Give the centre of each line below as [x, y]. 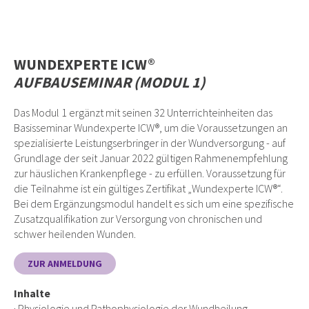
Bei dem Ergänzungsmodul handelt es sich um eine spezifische [154, 203]
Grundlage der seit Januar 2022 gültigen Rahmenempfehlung [151, 158]
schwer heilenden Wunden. [76, 234]
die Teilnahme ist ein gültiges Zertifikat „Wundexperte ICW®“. [148, 188]
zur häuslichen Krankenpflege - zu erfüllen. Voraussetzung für [150, 173]
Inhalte [32, 293]
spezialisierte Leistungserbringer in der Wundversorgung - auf [150, 143]
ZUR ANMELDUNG [65, 263]
